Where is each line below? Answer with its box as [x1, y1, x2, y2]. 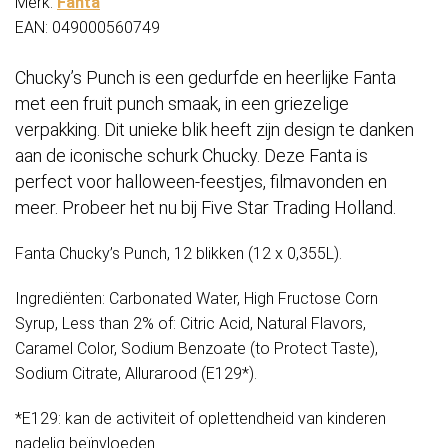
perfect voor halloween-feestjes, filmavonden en [15, 171, 387, 193]
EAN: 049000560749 [15, 18, 160, 38]
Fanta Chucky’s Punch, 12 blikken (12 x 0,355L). [15, 244, 342, 264]
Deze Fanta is [264, 145, 368, 167]
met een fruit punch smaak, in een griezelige [15, 93, 349, 115]
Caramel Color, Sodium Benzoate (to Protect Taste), [15, 339, 378, 359]
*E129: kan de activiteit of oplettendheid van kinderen [15, 409, 386, 429]
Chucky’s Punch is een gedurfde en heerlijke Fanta [15, 67, 396, 89]
